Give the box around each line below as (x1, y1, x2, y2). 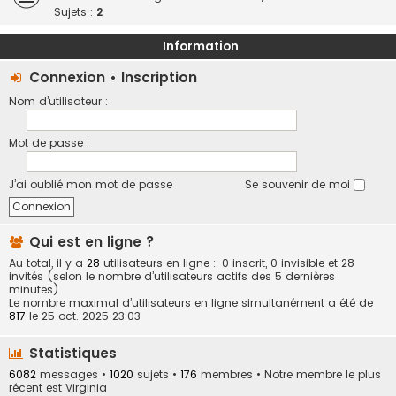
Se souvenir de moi (245, 177, 354, 192)
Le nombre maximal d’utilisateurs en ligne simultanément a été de (9, 295, 373, 310)
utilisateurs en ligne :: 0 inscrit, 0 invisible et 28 (100, 255, 354, 270)
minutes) (9, 282, 59, 297)
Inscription (121, 68, 197, 87)
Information (162, 38, 239, 55)
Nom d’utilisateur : (9, 94, 108, 109)
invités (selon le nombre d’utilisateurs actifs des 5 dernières (9, 269, 335, 284)
